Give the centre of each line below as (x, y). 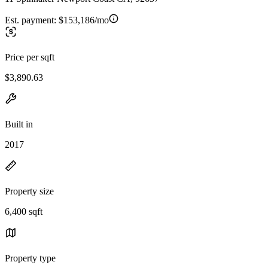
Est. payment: (32, 20)
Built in (19, 124)
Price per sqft (30, 57)
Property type (30, 258)
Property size (29, 191)
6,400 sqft (24, 211)
